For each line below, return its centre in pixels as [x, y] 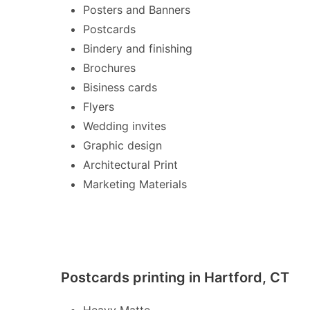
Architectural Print [130, 164]
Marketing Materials [135, 184]
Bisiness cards [120, 87]
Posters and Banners [137, 9]
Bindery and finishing [138, 48]
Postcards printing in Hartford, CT [175, 277]
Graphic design [122, 145]
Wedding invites [125, 126]
